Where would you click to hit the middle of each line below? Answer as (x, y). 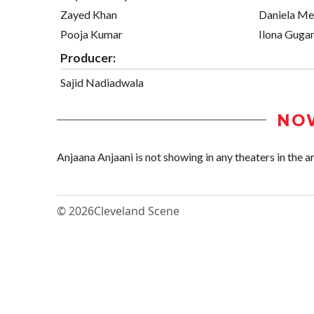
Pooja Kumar (91, 34)
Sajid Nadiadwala (102, 82)
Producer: (88, 57)
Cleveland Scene (137, 211)
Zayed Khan (89, 14)
